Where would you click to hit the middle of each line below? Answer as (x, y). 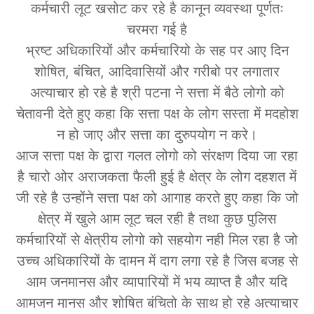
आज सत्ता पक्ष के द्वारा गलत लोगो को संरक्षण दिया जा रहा (157, 156)
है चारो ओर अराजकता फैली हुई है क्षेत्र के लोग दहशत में (157, 177)
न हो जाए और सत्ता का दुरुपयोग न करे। (157, 135)
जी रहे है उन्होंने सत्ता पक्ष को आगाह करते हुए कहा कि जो (157, 198)
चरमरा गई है (157, 30)
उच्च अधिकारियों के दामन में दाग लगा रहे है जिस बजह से (157, 261)
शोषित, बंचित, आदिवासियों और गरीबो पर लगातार (157, 72)
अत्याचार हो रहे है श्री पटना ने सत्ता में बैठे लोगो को (157, 93)
